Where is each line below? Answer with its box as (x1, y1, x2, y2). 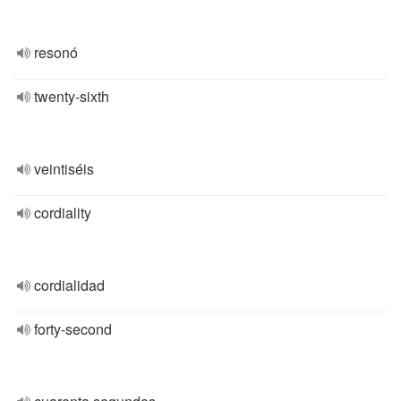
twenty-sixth (34, 86, 109, 107)
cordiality (34, 202, 91, 223)
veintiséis (34, 158, 94, 179)
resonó (34, 42, 78, 63)
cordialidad (34, 275, 105, 295)
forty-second (34, 319, 112, 339)
